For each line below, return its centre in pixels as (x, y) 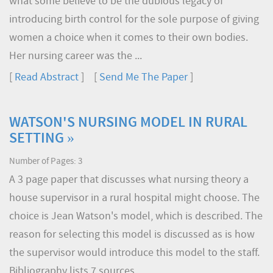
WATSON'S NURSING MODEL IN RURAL (128, 123)
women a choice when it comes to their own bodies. (129, 38)
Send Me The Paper (144, 78)
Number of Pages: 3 (46, 162)
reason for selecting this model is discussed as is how (132, 235)
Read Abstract (47, 78)
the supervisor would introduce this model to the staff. (134, 253)
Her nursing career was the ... (76, 56)
